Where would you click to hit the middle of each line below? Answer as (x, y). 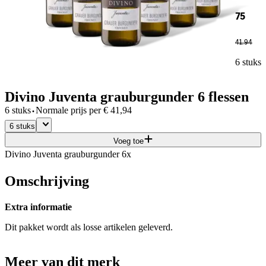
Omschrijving (47, 181)
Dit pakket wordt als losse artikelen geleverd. (89, 227)
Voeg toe (128, 141)
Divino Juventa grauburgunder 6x (68, 154)
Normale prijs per (68, 110)
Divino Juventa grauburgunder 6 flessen (127, 96)
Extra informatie (38, 207)
